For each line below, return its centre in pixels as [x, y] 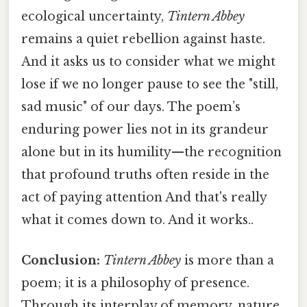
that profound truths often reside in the [145, 174]
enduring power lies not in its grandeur [145, 129]
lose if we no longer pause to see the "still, [150, 84]
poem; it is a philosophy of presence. [135, 283]
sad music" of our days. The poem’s [131, 107]
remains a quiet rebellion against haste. [143, 39]
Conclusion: [61, 260]
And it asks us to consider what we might [148, 61]
